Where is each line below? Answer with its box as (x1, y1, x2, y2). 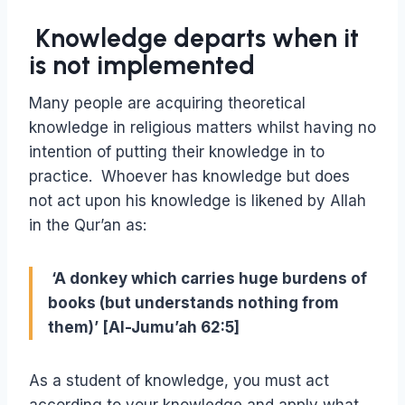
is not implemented (29, 50, 255, 81)
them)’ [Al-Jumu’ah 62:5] (48, 318, 240, 337)
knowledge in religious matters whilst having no (29, 118, 376, 137)
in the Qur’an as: (29, 216, 146, 235)
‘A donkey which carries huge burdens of (48, 269, 367, 288)
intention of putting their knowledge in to (29, 143, 325, 162)
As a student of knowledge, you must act (29, 372, 329, 391)
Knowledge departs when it (35, 23, 359, 54)
